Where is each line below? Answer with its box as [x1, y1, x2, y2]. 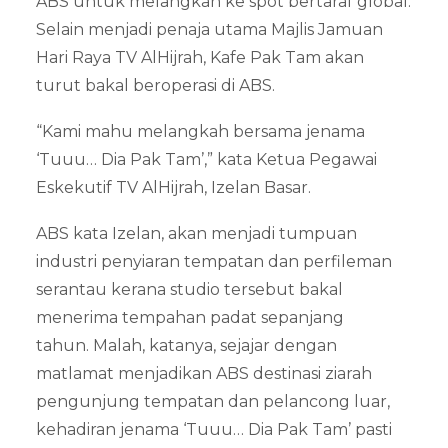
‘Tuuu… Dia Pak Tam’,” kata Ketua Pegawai [36, 150, 377, 169]
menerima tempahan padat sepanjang [36, 308, 344, 327]
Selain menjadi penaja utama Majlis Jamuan [36, 20, 383, 39]
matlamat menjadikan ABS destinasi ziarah [36, 364, 372, 383]
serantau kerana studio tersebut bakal [36, 280, 343, 299]
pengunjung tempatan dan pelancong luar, [36, 392, 390, 411]
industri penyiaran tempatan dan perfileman [36, 252, 392, 271]
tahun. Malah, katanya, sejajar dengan [36, 336, 337, 355]
